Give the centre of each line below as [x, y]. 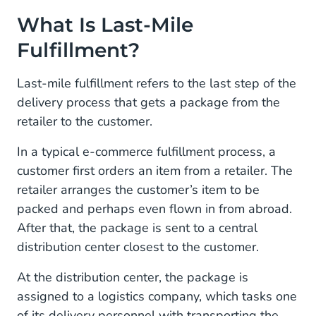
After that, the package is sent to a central [137, 228]
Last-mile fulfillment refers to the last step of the [157, 83]
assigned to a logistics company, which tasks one [157, 296]
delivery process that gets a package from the [148, 102]
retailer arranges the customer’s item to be [138, 190]
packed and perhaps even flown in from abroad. [154, 209]
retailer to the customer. [85, 121]
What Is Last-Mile [105, 25]
